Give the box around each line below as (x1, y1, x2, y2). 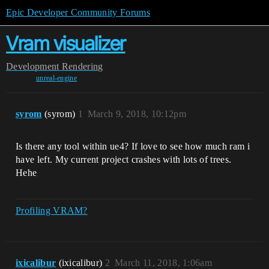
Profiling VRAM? (16, 205, 88, 216)
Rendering (61, 61, 103, 71)
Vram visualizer (6, 32, 125, 55)
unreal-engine (35, 74, 77, 82)
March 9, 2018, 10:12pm (87, 109, 186, 119)
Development (6, 61, 59, 71)
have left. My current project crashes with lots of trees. (16, 154, 232, 165)
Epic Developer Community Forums (6, 7, 150, 17)
